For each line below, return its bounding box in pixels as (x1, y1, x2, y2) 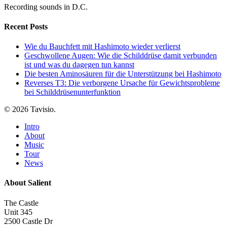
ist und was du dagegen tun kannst (24, 60, 134, 69)
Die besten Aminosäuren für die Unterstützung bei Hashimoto (24, 69, 221, 79)
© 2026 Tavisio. (4, 105, 56, 114)
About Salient (4, 178, 51, 187)
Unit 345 (4, 207, 32, 216)
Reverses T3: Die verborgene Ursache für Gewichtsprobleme (24, 79, 220, 88)
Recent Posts (4, 22, 48, 31)
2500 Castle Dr (4, 216, 53, 225)
